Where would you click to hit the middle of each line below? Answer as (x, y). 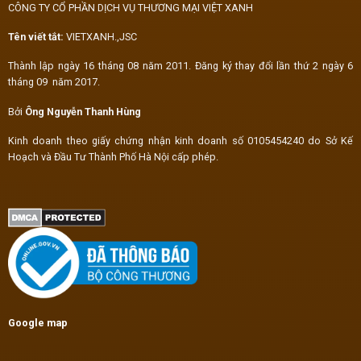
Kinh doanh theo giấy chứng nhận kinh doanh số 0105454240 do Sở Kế (180, 141)
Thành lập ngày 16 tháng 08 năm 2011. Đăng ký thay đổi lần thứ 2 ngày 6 (180, 66)
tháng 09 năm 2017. (54, 82)
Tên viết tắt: (35, 37)
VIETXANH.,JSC (100, 37)
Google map (37, 322)
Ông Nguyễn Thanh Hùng (83, 111)
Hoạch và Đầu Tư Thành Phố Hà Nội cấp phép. (113, 157)
